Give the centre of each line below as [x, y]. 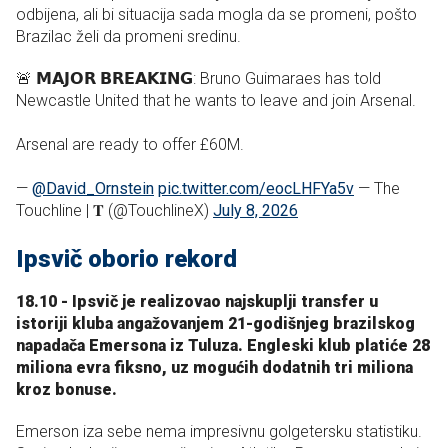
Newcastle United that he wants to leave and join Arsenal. [216, 101]
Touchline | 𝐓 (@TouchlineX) [114, 211]
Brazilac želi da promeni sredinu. [128, 37]
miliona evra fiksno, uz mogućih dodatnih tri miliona [214, 368]
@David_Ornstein [93, 189]
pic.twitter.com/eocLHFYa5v [256, 189]
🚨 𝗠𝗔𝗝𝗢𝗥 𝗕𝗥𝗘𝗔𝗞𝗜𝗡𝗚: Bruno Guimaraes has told [198, 79]
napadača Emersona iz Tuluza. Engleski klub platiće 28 [223, 346]
